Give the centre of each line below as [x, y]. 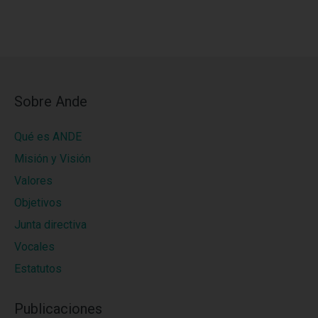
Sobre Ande [51, 101]
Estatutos [38, 268]
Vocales [34, 246]
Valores [33, 180]
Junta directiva [50, 224]
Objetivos [38, 202]
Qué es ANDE [48, 136]
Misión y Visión [53, 158]
